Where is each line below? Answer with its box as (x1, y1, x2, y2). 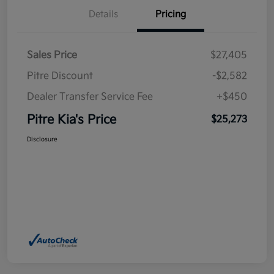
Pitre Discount (27, 70, 93, 83)
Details (89, 9, 118, 21)
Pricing (155, 9, 186, 21)
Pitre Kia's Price (27, 113, 116, 128)
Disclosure (27, 136, 57, 144)
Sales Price (27, 50, 77, 62)
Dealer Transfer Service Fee (27, 91, 153, 103)
